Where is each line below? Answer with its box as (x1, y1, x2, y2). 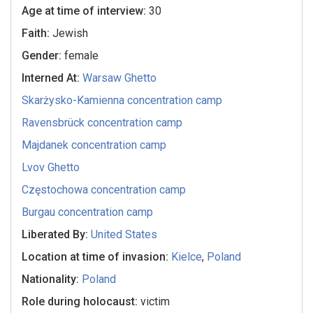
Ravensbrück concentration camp (22, 116, 183, 130)
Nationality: (22, 272, 82, 286)
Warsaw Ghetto (82, 71, 157, 85)
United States (91, 228, 158, 242)
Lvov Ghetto (22, 161, 80, 175)
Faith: (22, 27, 53, 41)
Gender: (22, 49, 65, 63)
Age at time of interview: (22, 4, 150, 18)
